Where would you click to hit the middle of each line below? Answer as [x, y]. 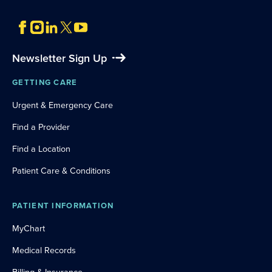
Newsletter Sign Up [63, 58]
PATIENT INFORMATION [63, 206]
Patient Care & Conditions [61, 171]
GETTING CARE [45, 82]
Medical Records [44, 250]
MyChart [29, 228]
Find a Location [41, 149]
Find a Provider [41, 127]
